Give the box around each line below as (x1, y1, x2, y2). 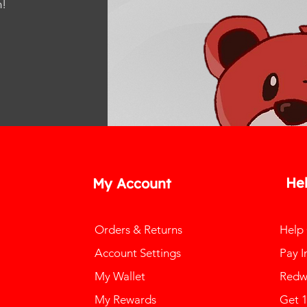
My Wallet (94, 269, 145, 283)
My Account (92, 174, 171, 192)
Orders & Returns (94, 222, 182, 236)
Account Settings (94, 245, 181, 260)
